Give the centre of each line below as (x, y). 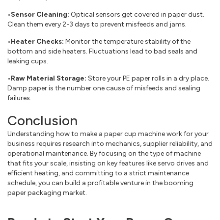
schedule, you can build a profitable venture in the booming (100, 183)
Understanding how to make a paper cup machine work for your (108, 134)
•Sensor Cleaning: (38, 15)
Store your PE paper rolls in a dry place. (148, 79)
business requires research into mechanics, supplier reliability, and (110, 144)
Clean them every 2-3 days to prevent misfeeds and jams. (97, 25)
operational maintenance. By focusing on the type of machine (104, 154)
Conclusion (42, 121)
